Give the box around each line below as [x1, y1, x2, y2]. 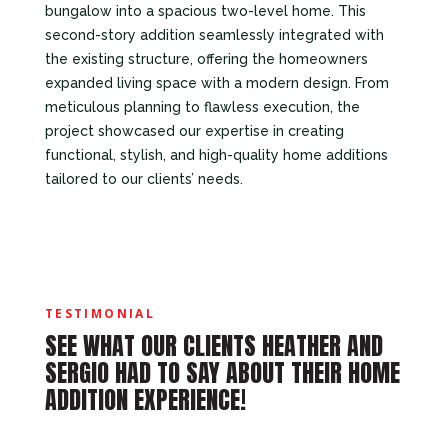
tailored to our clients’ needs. [44, 171, 243, 188]
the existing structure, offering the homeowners [44, 51, 368, 68]
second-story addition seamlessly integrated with [44, 27, 384, 44]
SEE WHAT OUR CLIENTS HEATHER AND [44, 328, 383, 365]
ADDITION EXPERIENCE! [44, 382, 246, 419]
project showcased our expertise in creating [44, 123, 344, 140]
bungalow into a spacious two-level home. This [44, 3, 366, 20]
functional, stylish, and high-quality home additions [44, 147, 388, 164]
